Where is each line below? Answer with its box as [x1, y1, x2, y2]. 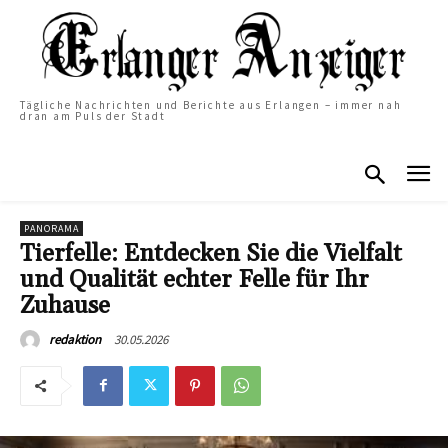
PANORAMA [24, 221, 79, 235]
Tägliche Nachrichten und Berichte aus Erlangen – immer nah [20, 97, 402, 112]
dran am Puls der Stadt [20, 108, 166, 123]
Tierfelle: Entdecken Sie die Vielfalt [20, 238, 402, 269]
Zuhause [20, 290, 110, 321]
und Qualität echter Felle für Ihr [20, 264, 369, 295]
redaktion [49, 330, 101, 348]
